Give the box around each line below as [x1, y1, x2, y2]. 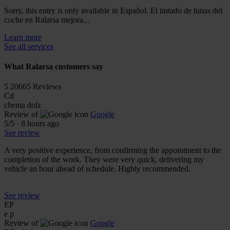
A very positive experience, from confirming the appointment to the [4, 146, 221, 155]
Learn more [4, 32, 42, 42]
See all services [4, 42, 53, 51]
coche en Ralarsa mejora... [4, 15, 89, 24]
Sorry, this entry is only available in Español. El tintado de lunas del [4, 6, 222, 15]
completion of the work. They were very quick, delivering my [4, 155, 204, 164]
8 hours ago [21, 119, 59, 128]
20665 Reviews [10, 82, 61, 91]
